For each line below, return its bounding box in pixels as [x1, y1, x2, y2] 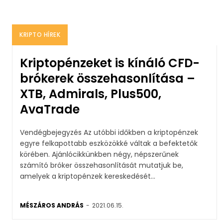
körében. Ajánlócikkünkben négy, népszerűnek [20, 149, 179, 159]
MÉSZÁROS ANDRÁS [20, 201, 84, 210]
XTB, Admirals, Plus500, [20, 85, 161, 102]
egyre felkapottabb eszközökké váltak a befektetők [20, 138, 198, 148]
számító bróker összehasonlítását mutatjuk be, [20, 160, 183, 170]
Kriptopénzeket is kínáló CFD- [20, 54, 200, 71]
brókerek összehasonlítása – [20, 70, 195, 87]
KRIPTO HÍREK [19, 30, 60, 39]
